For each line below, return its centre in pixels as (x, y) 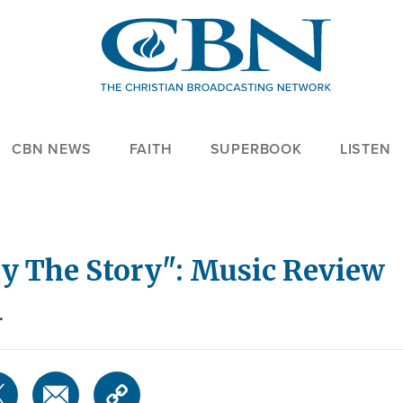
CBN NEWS (52, 149)
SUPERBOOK (256, 149)
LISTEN (365, 149)
